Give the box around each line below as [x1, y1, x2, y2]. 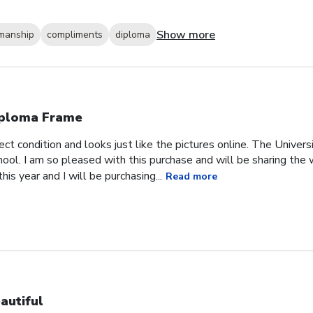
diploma [115, 28, 150, 42]
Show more [156, 27, 215, 43]
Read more [166, 169, 217, 183]
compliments [47, 28, 103, 42]
